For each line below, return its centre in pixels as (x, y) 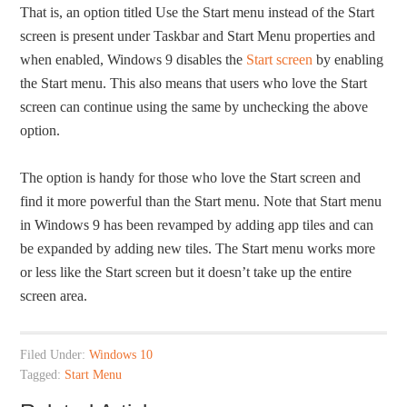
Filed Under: (55, 355)
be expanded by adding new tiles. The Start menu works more (198, 249)
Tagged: (43, 375)
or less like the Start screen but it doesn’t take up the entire (186, 273)
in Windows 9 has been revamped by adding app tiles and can (197, 225)
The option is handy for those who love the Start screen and (191, 178)
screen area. (54, 296)
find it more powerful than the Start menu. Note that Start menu (201, 202)
